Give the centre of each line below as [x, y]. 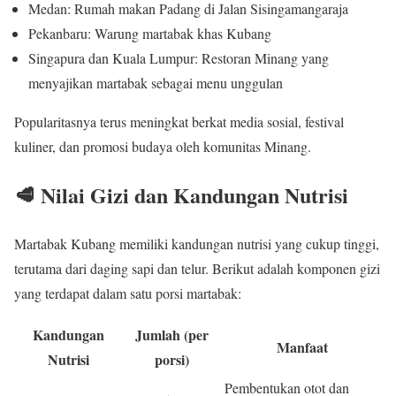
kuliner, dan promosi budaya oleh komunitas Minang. [163, 147]
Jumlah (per [172, 335]
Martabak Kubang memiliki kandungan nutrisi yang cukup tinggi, [197, 244]
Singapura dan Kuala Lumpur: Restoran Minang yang [179, 58]
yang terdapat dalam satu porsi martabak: [128, 293]
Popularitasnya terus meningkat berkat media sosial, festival [179, 122]
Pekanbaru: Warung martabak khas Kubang [150, 34]
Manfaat [302, 347]
